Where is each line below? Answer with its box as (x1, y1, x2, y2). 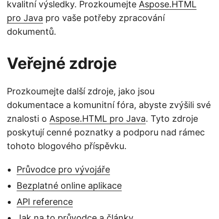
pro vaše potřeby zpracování (43, 12, 165, 23)
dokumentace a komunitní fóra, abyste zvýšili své (7, 99, 211, 110)
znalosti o (7, 113, 49, 124)
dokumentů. (7, 26, 56, 37)
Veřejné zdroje (7, 53, 117, 73)
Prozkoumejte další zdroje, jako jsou (7, 86, 154, 96)
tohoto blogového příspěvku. (7, 140, 127, 151)
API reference (17, 196, 73, 207)
